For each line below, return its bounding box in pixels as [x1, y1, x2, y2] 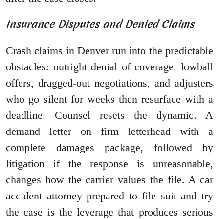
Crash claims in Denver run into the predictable [6, 44, 213, 57]
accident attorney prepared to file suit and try [6, 190, 213, 202]
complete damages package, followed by [6, 141, 213, 154]
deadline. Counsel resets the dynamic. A [6, 109, 213, 122]
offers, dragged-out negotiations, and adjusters [6, 77, 213, 89]
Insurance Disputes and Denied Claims [6, 17, 194, 32]
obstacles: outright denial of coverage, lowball [6, 61, 213, 73]
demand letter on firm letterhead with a [6, 125, 213, 138]
